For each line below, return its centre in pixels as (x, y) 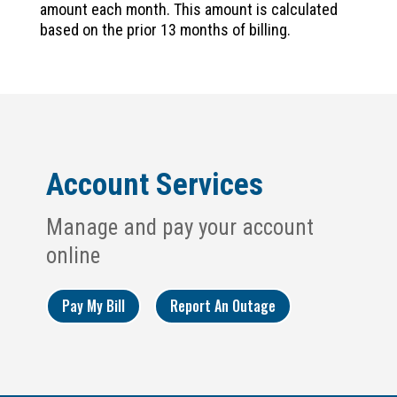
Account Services (154, 184)
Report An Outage (222, 305)
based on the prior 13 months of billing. (165, 29)
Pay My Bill (93, 305)
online (73, 255)
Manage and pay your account (179, 227)
